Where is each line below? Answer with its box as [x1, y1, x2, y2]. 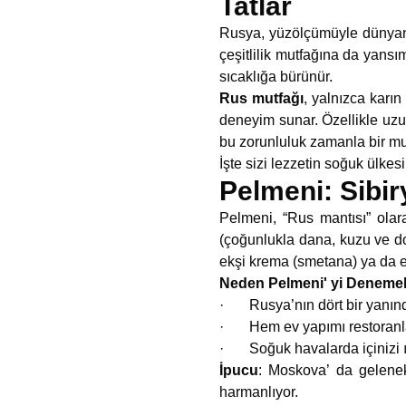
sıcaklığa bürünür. [219, 69, 333, 84]
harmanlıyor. [219, 384, 298, 400]
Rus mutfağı [219, 91, 304, 106]
